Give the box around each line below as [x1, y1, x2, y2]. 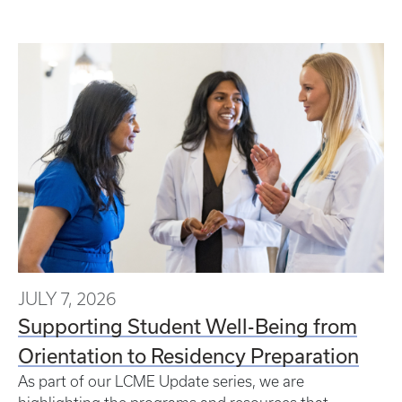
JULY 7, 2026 [18, 288, 116, 309]
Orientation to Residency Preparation [18, 343, 359, 367]
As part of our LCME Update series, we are [18, 372, 304, 389]
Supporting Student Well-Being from [18, 313, 357, 337]
